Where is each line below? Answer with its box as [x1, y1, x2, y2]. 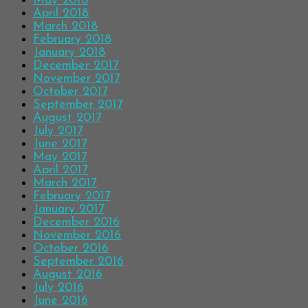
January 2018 [33, 46, 105, 60]
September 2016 [33, 255, 124, 269]
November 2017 [33, 72, 120, 86]
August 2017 [33, 111, 102, 125]
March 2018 [33, 20, 98, 34]
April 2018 [33, 7, 89, 21]
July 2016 [33, 281, 84, 295]
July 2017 [33, 124, 83, 138]
